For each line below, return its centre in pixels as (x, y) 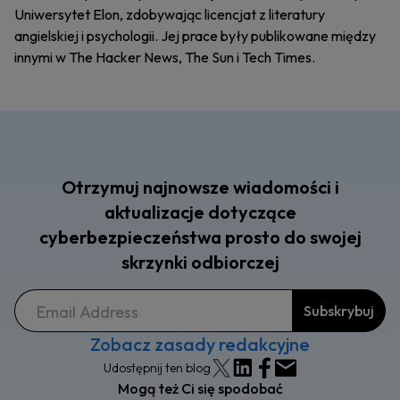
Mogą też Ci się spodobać (200, 389)
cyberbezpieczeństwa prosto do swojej (200, 237)
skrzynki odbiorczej (200, 262)
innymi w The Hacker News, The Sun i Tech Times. (165, 58)
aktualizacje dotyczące (200, 212)
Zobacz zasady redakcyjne (200, 345)
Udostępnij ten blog (157, 368)
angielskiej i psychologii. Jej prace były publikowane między (195, 36)
